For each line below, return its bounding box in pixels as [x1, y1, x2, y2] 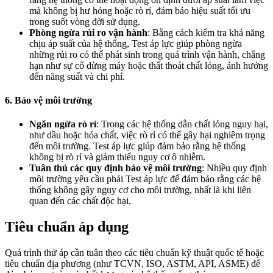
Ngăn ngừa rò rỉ [29, 119, 96, 130]
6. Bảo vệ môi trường [5, 95, 92, 106]
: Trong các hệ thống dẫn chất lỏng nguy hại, [96, 119, 268, 130]
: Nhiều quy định [202, 163, 267, 174]
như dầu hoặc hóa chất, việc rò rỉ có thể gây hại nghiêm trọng [29, 130, 265, 141]
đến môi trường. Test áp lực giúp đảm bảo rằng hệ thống [29, 141, 246, 152]
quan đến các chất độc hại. [29, 196, 131, 207]
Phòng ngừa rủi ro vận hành [29, 27, 147, 38]
